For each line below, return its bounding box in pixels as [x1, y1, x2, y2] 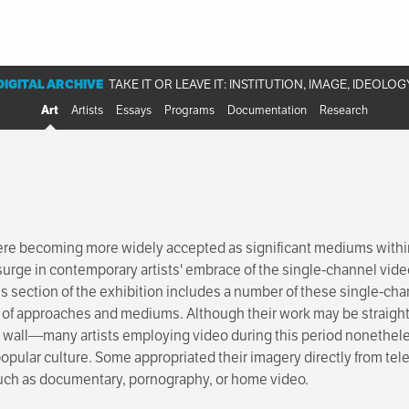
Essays [116, 101, 152, 118]
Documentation [227, 101, 307, 118]
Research [320, 101, 368, 118]
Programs [164, 101, 215, 118]
